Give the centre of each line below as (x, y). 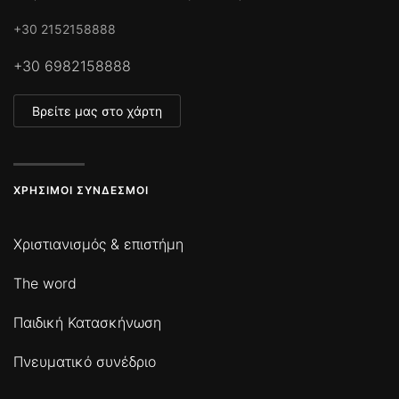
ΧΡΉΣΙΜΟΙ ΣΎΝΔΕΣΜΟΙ (81, 190)
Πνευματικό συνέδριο (85, 362)
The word (45, 283)
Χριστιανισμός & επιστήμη (98, 244)
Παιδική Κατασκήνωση (87, 322)
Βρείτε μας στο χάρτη (97, 111)
